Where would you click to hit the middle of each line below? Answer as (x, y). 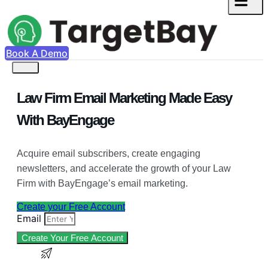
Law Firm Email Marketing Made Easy (124, 98)
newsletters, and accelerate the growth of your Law (124, 168)
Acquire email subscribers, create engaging (109, 153)
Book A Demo (37, 53)
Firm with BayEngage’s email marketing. (102, 183)
